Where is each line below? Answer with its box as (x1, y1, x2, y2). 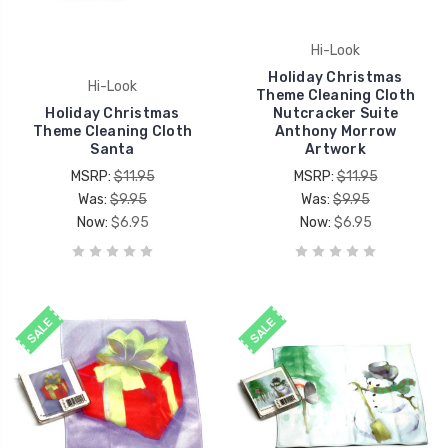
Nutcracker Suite (273, 104, 398, 122)
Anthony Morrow (274, 122, 397, 140)
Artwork (305, 140, 366, 158)
